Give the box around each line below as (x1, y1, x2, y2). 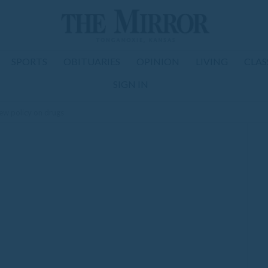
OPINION (136, 56, 179, 67)
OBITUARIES (63, 56, 120, 67)
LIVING (196, 56, 228, 67)
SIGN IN (112, 78, 148, 90)
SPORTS (11, 56, 47, 67)
